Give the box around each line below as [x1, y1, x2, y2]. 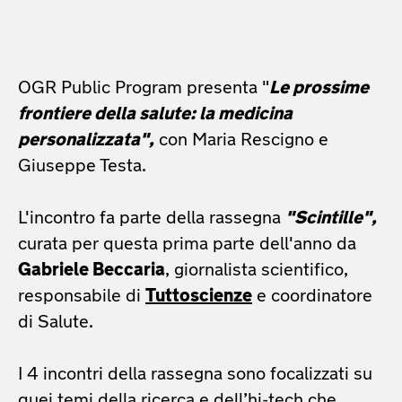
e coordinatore [252, 287, 372, 306]
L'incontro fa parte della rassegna [18, 209, 285, 228]
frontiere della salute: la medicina [18, 105, 293, 124]
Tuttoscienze [145, 287, 252, 306]
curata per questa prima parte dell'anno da [18, 235, 356, 254]
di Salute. [18, 313, 93, 332]
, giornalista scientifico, [165, 261, 348, 280]
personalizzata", [18, 131, 154, 150]
